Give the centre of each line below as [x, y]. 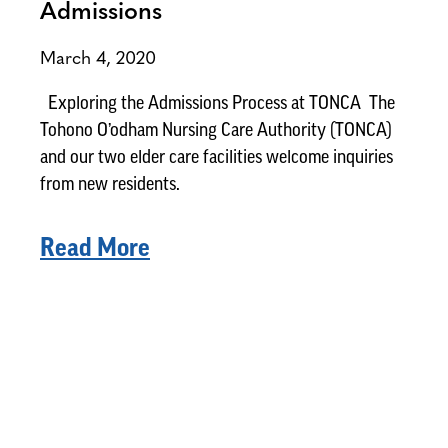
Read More [95, 249]
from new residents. [110, 186]
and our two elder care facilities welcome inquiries [216, 159]
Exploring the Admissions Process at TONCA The [217, 105]
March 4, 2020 [98, 60]
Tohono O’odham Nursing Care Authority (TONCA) [216, 132]
